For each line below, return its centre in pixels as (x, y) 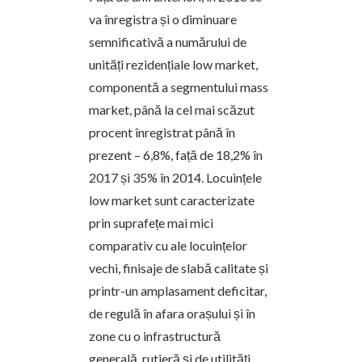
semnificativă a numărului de (168, 41)
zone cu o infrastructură (155, 335)
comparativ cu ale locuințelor (168, 245)
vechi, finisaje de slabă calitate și (179, 267)
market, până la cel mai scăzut (172, 109)
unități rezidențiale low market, (173, 64)
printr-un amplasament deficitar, (178, 290)
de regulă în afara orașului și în (172, 313)
